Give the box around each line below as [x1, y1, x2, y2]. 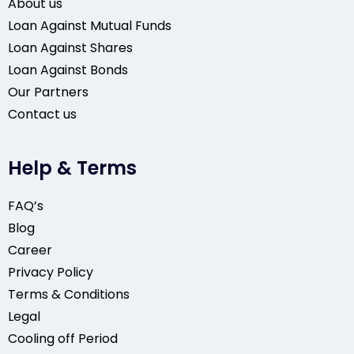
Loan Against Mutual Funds [8, 17, 171, 35]
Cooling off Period [8, 330, 118, 348]
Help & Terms [8, 155, 137, 181]
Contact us [8, 105, 77, 123]
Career [8, 241, 52, 259]
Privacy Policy [8, 263, 93, 281]
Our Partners [8, 83, 88, 101]
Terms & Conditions [8, 285, 130, 303]
